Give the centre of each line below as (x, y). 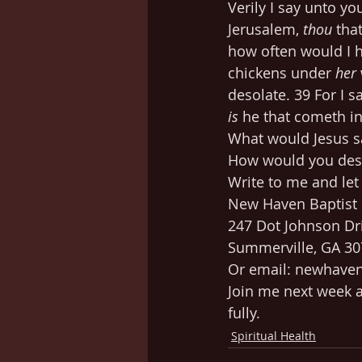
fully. (244, 312)
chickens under (282, 72)
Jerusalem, (265, 29)
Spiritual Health (274, 335)
